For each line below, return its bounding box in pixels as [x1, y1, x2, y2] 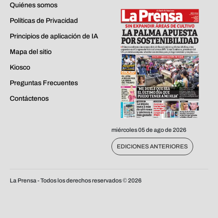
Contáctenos [10, 95, 49, 103]
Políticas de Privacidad [10, 17, 78, 25]
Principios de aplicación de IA [10, 33, 98, 40]
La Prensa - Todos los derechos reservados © [10, 177, 128, 184]
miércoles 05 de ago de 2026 [111, 126, 186, 133]
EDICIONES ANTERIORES [117, 143, 188, 150]
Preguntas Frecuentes [10, 79, 78, 87]
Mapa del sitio [10, 48, 52, 56]
